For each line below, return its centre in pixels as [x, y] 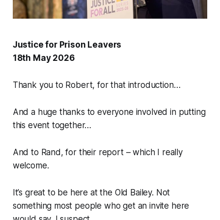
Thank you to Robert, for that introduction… [96, 85]
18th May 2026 [43, 58]
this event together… [52, 125]
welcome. [32, 166]
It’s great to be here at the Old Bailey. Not [91, 193]
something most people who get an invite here [101, 206]
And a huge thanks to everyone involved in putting [109, 112]
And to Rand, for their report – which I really [97, 152]
